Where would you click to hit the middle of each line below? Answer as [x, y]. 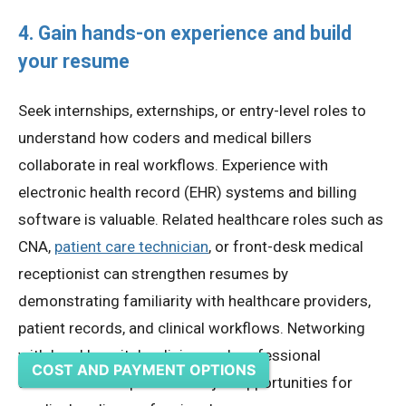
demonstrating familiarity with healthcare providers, [194, 300]
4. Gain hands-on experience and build [185, 33]
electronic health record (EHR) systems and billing [188, 192]
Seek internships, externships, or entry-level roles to [192, 110]
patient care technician [131, 246]
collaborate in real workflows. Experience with [173, 164]
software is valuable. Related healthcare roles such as [201, 219]
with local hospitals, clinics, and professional [169, 355]
